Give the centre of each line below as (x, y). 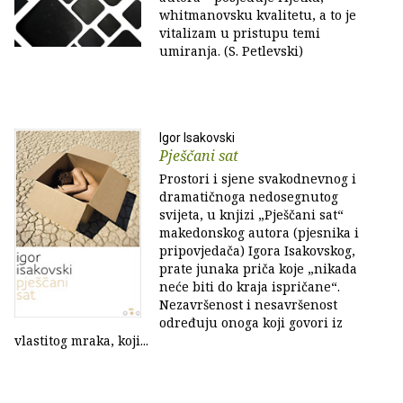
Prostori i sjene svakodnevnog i (258, 179)
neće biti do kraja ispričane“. (250, 287)
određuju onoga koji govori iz (251, 322)
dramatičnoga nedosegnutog (249, 197)
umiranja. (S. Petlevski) (231, 51)
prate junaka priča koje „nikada (258, 269)
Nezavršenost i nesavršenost (248, 304)
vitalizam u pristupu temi (240, 33)
